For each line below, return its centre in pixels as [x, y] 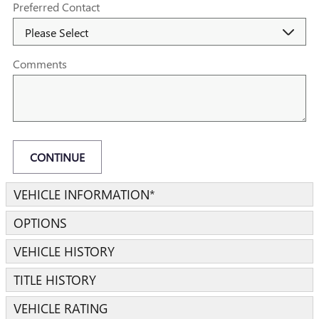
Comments [40, 64]
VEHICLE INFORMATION [82, 194]
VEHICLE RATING [61, 308]
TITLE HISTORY [55, 280]
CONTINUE [57, 157]
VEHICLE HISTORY [64, 251]
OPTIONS [40, 223]
